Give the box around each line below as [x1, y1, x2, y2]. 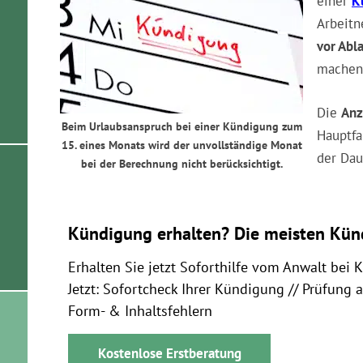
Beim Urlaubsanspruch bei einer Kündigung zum [61, 118, 302, 134]
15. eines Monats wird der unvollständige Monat [61, 137, 302, 152]
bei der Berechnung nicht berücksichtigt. [80, 156, 283, 171]
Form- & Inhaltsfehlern [68, 301, 212, 320]
